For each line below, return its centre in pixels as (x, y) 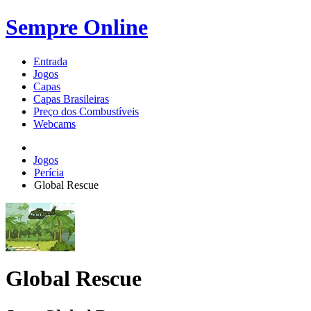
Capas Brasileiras (71, 99)
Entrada (50, 61)
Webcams (54, 124)
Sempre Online (77, 27)
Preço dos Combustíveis (86, 111)
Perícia (49, 172)
